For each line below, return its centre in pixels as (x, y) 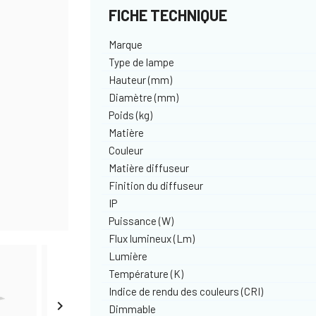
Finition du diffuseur (156, 185)
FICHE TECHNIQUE (168, 14)
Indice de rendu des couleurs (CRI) (186, 291)
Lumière (128, 256)
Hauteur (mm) (141, 79)
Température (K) (146, 273)
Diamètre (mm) (144, 97)
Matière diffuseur (149, 168)
